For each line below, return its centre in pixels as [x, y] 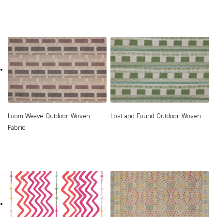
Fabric [16, 128]
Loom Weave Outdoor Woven [49, 116]
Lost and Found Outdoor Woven [156, 116]
